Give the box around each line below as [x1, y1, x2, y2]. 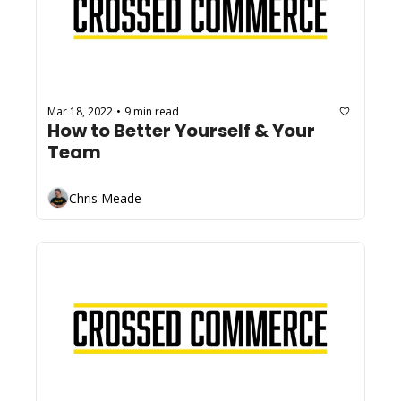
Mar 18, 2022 [47, 103, 113, 119]
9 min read [124, 103, 179, 119]
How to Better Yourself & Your [47, 118, 315, 144]
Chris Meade [69, 189, 141, 207]
